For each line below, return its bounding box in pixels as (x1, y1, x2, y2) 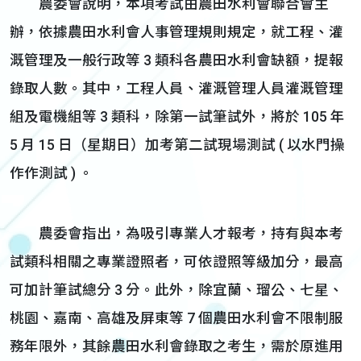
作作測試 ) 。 (10, 165, 93, 181)
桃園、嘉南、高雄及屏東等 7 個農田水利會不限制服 (10, 310, 343, 326)
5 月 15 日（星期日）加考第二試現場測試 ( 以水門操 (10, 137, 345, 153)
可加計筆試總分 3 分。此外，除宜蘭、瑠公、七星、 (10, 282, 343, 298)
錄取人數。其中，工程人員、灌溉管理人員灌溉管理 (10, 81, 343, 97)
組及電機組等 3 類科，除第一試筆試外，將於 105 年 (10, 109, 345, 125)
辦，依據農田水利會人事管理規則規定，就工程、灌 (10, 24, 343, 40)
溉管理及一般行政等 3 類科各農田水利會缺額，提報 (10, 52, 343, 68)
